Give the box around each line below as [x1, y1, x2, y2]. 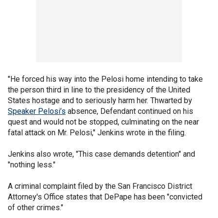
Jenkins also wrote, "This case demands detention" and [8, 149, 195, 159]
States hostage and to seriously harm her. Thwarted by [8, 96, 192, 106]
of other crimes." [8, 203, 63, 213]
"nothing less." [8, 160, 55, 170]
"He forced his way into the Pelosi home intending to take [8, 74, 203, 84]
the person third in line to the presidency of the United [8, 85, 190, 95]
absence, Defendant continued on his [66, 107, 193, 116]
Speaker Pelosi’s [8, 107, 66, 116]
